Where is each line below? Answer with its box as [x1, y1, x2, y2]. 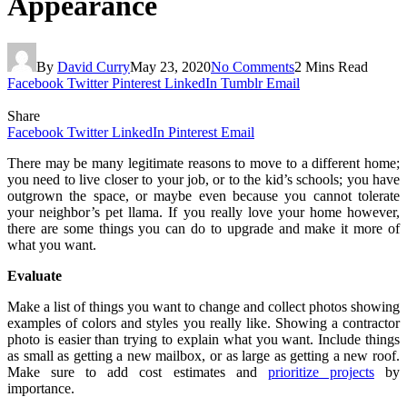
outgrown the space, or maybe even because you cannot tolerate [7, 187, 400, 203]
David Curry [57, 58, 130, 74]
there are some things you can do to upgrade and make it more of [7, 220, 400, 236]
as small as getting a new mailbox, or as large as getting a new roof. [7, 347, 400, 363]
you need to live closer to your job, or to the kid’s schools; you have [7, 171, 400, 187]
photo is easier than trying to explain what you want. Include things [7, 331, 400, 347]
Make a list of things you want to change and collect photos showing [7, 298, 400, 314]
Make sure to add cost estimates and [7, 363, 268, 380]
